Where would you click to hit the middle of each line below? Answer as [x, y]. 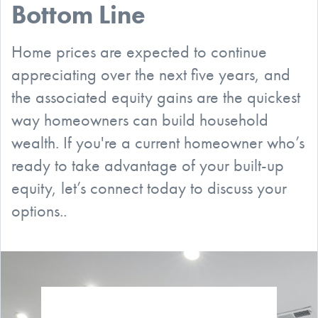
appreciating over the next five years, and [151, 74]
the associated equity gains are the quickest [156, 97]
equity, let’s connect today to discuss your [149, 187]
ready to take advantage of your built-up [148, 165]
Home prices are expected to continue [139, 51]
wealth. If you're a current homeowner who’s [158, 142]
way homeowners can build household [140, 119]
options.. [39, 210]
